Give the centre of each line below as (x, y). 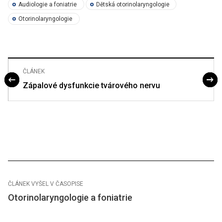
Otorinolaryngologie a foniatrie (70, 197)
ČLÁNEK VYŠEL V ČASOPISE (46, 184)
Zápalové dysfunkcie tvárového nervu (91, 85)
